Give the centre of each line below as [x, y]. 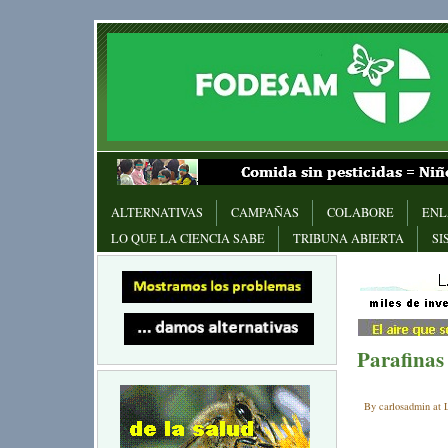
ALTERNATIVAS [157, 213]
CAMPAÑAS [265, 213]
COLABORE [360, 213]
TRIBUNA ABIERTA [348, 239]
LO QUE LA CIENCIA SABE [188, 239]
